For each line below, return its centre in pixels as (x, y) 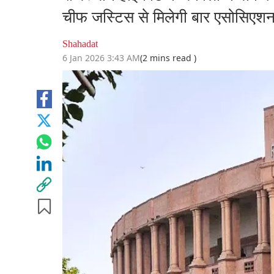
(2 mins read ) (168, 58)
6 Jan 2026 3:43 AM (101, 58)
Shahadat (80, 44)
